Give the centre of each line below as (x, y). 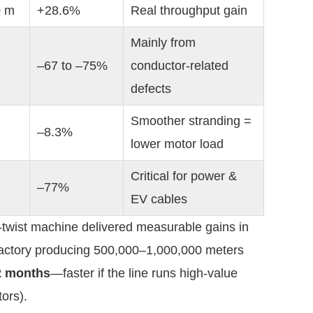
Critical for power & (184, 176)
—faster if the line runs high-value (144, 273)
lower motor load (177, 144)
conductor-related (180, 66)
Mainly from (163, 43)
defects (151, 89)
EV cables (159, 199)
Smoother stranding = (191, 121)
